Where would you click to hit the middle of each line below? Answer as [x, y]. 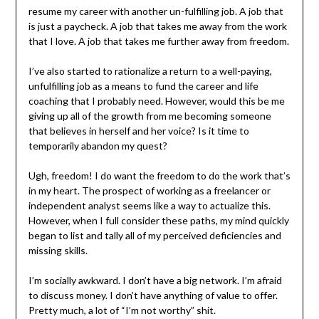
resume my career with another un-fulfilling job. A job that [156, 11]
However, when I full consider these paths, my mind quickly [158, 221]
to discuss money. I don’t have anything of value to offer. [153, 296]
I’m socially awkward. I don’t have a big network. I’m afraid [155, 281]
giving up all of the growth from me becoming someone [150, 116]
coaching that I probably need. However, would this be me [156, 101]
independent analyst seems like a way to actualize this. [149, 206]
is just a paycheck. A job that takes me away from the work [157, 26]
